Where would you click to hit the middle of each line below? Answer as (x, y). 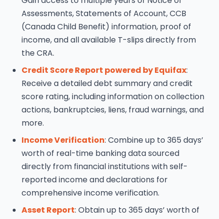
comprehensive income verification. (90, 193)
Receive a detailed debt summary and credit (107, 83)
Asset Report (48, 210)
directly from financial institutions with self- (105, 166)
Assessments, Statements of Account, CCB (104, 13)
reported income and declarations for (95, 180)
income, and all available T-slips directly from (109, 40)
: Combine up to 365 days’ (154, 140)
